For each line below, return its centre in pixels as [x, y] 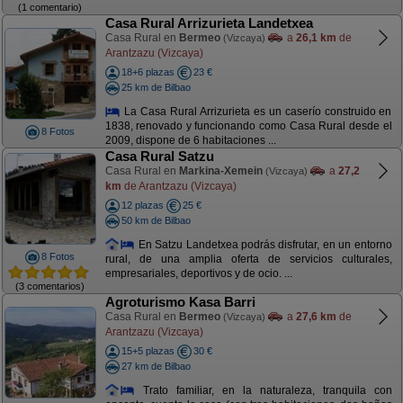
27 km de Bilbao [156, 366]
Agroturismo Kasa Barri [180, 302]
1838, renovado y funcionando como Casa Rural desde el [248, 126]
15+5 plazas [148, 351]
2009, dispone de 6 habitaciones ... [190, 141]
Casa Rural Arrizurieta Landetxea [209, 23]
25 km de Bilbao [156, 87]
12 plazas [142, 205]
